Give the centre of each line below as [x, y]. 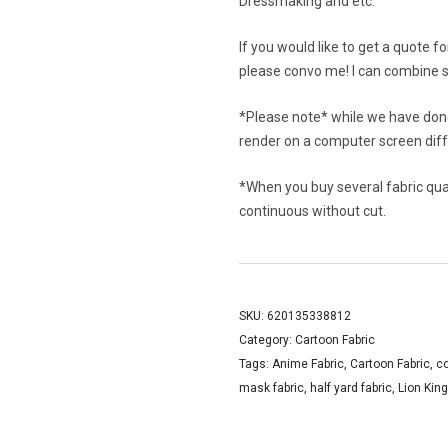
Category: [267, 340]
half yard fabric [351, 388]
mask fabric [271, 388]
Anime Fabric [308, 364]
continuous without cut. [312, 211]
